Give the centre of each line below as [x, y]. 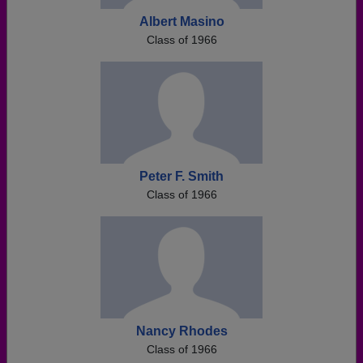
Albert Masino [181, 21]
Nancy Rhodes [181, 331]
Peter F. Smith [181, 176]
